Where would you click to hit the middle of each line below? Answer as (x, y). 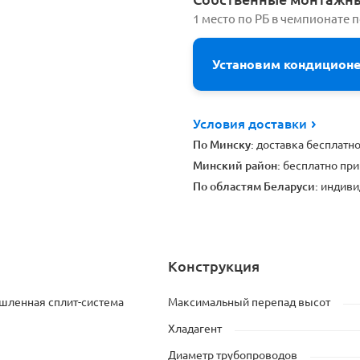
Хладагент (195, 329)
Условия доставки (252, 124)
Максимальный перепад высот (249, 302)
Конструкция (214, 266)
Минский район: (237, 166)
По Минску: (223, 145)
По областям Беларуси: (256, 186)
